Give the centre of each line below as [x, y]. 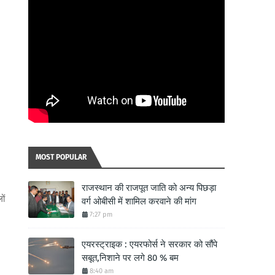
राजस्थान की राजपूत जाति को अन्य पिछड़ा [149, 188]
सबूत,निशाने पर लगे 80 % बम [130, 258]
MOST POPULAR [61, 157]
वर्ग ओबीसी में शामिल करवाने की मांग [139, 201]
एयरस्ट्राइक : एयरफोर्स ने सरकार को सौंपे [149, 244]
